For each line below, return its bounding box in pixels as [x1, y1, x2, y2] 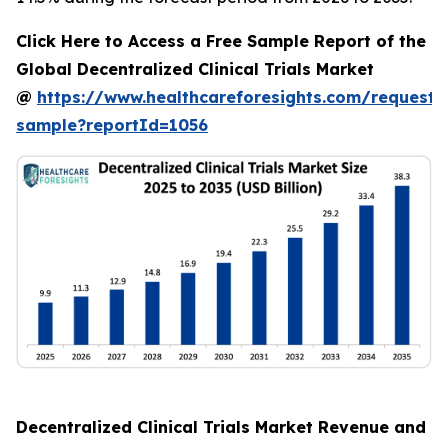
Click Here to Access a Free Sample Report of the [16, 31, 426, 51]
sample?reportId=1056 [16, 115, 208, 135]
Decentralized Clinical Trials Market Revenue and [16, 417, 426, 438]
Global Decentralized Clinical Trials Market [16, 59, 374, 79]
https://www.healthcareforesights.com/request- [37, 87, 443, 107]
